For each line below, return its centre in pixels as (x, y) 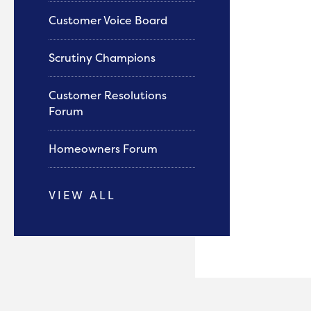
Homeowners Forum (104, 149)
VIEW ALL (82, 195)
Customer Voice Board (109, 20)
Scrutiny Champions (103, 58)
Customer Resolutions (108, 95)
